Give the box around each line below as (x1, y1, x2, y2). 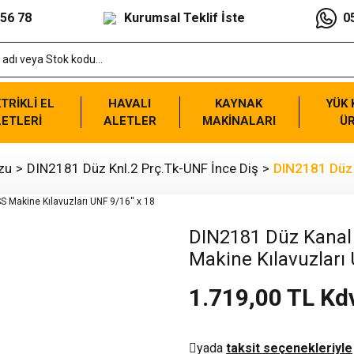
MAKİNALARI (201, 113, 276, 128)
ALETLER (103, 113, 156, 128)
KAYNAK (215, 96, 263, 111)
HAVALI (108, 96, 152, 111)
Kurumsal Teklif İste (123, 10, 245, 25)
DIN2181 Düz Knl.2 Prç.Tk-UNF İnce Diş (27, 160, 258, 176)
